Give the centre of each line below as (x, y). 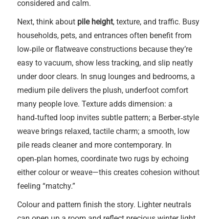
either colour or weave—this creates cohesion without (108, 172)
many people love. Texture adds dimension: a (95, 104)
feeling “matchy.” (46, 186)
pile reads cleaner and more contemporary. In (94, 145)
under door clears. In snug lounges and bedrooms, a (106, 77)
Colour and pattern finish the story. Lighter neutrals (104, 205)
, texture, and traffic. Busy (156, 22)
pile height (95, 22)
